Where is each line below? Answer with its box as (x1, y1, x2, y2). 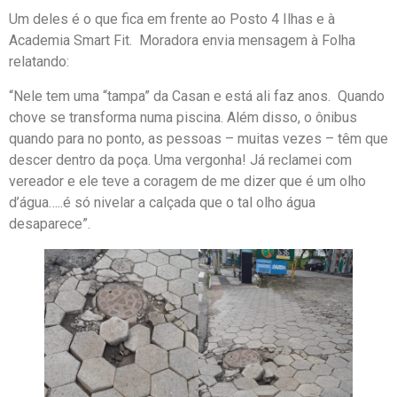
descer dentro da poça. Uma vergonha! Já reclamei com (9, 151, 352, 168)
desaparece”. (9, 214, 90, 232)
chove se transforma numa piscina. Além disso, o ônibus (9, 108, 357, 126)
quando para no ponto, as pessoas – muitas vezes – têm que (9, 129, 388, 147)
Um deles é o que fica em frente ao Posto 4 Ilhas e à (9, 11, 335, 28)
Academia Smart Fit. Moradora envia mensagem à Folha (9, 32, 355, 50)
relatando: (9, 53, 69, 71)
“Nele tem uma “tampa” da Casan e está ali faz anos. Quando (9, 87, 385, 105)
